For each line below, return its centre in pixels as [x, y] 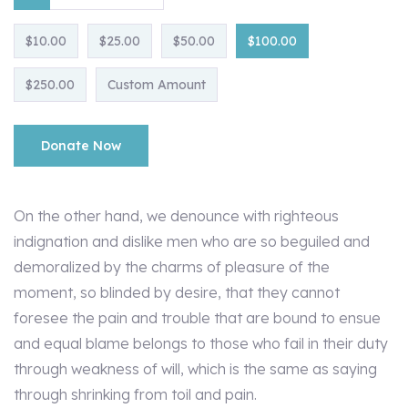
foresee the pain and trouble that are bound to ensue [197, 318]
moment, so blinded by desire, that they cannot [177, 292]
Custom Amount [157, 85]
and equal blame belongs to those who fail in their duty [201, 343]
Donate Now [81, 146]
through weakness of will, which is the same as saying [195, 369]
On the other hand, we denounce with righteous [176, 216]
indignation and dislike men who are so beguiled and [192, 241]
